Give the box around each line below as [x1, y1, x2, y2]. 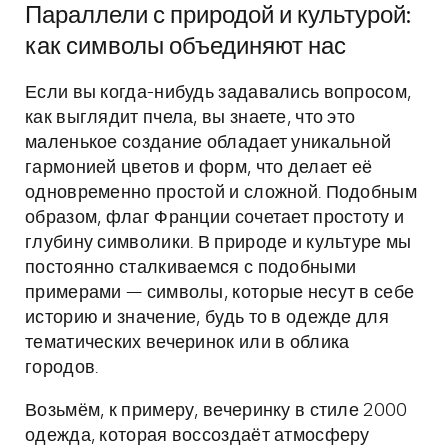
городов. [25, 359, 99, 377]
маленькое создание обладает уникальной [25, 134, 392, 152]
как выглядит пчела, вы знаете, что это [25, 109, 356, 127]
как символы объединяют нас [25, 35, 346, 59]
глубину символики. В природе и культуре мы [25, 234, 412, 252]
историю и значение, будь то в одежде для [25, 309, 389, 327]
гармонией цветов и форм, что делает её [25, 159, 373, 177]
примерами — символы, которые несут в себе [25, 284, 415, 302]
